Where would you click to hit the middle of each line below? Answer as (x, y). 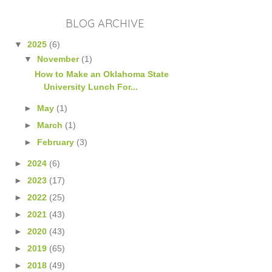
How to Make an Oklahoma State (102, 74)
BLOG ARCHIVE (105, 24)
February (57, 142)
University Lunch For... (91, 87)
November (59, 59)
